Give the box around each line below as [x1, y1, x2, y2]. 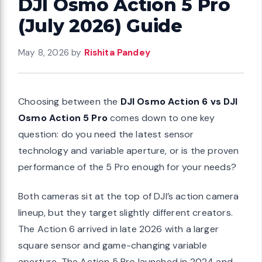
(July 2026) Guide [18, 14, 182, 37]
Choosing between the [18, 95, 120, 108]
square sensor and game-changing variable [18, 239, 207, 251]
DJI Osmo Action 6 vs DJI [120, 95, 238, 108]
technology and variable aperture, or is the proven [18, 144, 239, 157]
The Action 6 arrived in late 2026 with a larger [18, 222, 219, 235]
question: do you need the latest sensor [18, 127, 194, 140]
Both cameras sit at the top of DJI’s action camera [18, 189, 239, 202]
